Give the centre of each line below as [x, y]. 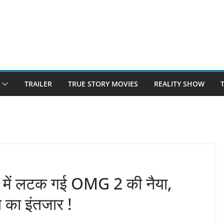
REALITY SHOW [179, 84]
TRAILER [38, 84]
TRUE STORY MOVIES [103, 84]
